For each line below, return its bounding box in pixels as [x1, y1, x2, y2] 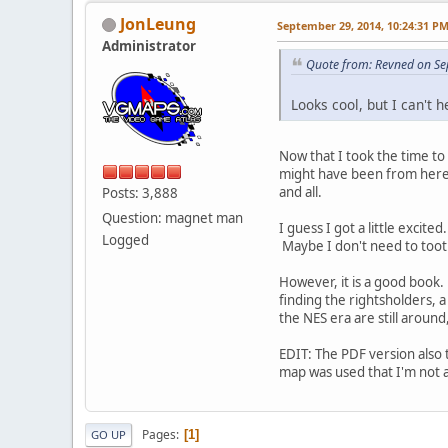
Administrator [102, 36, 196, 55]
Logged [102, 230, 149, 249]
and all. [279, 183, 322, 202]
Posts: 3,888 [102, 183, 178, 202]
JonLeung [120, 12, 196, 35]
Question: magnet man [102, 208, 243, 227]
